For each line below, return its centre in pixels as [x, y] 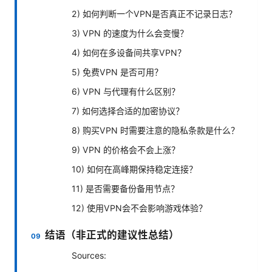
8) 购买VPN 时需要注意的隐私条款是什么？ [155, 130]
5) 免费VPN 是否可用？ [117, 72]
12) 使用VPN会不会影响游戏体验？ [139, 208]
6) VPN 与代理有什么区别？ [126, 91]
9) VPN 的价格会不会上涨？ [126, 149]
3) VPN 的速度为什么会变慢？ [130, 33]
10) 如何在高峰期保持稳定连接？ [134, 169]
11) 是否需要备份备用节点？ [125, 188]
